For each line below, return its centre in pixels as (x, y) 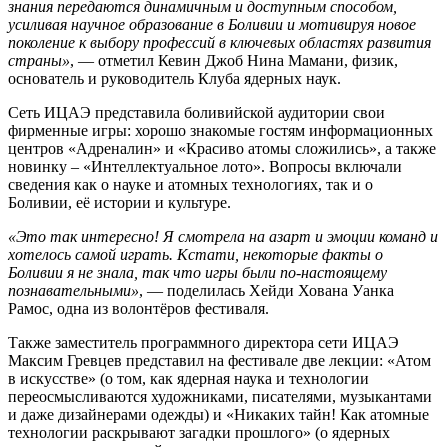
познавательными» (73, 290)
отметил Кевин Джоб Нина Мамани (221, 60)
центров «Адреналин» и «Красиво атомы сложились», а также (222, 148)
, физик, (371, 60)
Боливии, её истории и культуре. (119, 202)
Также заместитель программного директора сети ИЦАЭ (203, 342)
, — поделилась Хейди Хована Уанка (266, 290)
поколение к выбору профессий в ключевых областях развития (219, 42)
